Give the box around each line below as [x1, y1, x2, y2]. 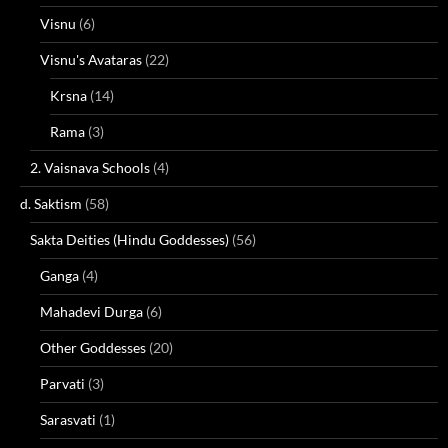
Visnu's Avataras [40, 51, 142, 68]
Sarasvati [40, 411, 96, 428]
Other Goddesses [40, 339, 146, 356]
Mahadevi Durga [40, 303, 143, 320]
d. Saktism [20, 195, 82, 212]
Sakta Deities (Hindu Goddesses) [30, 231, 229, 248]
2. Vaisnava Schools [30, 159, 150, 176]
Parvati [40, 375, 85, 392]
